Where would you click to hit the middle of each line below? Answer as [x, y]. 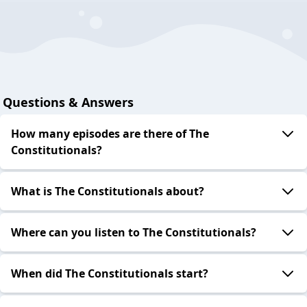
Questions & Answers [68, 102]
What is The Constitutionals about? [108, 192]
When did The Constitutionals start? [110, 274]
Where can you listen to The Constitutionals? [134, 233]
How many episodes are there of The [110, 134]
